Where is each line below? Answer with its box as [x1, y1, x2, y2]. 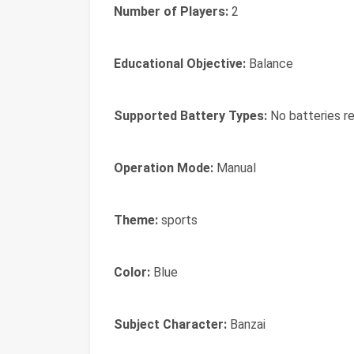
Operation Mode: [114, 160, 213, 175]
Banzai [227, 317, 265, 332]
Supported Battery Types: [114, 108, 267, 123]
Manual [213, 160, 256, 175]
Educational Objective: [114, 56, 246, 71]
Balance [246, 56, 293, 71]
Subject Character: [114, 317, 227, 332]
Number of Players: [114, 4, 228, 19]
